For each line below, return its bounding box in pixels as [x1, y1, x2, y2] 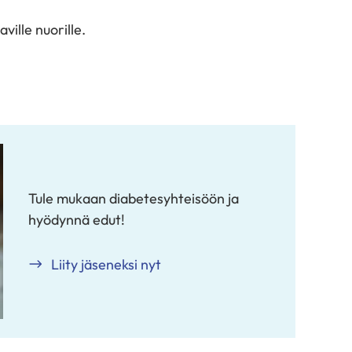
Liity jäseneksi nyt [50, 255, 161, 273]
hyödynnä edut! [27, 210, 125, 229]
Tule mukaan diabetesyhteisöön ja [27, 189, 239, 207]
